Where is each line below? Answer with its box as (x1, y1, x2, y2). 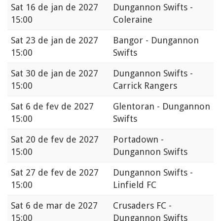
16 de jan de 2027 (26, 2, 98, 13)
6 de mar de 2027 (26, 200, 98, 211)
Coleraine (113, 14, 152, 25)
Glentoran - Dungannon (113, 101, 210, 112)
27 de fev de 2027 (26, 167, 99, 178)
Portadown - (113, 134, 164, 145)
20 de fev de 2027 (26, 134, 99, 145)
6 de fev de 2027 (26, 101, 94, 112)
